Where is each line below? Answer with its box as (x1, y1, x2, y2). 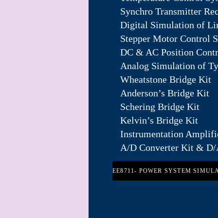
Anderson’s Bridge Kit (120, 88, 209, 98)
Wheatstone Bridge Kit (120, 74, 211, 85)
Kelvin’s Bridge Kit (120, 115, 198, 126)
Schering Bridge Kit (120, 101, 200, 112)
